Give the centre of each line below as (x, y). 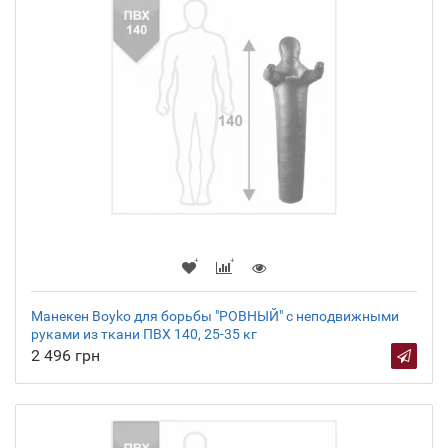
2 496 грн (65, 356)
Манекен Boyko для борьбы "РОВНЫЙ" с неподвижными (215, 316)
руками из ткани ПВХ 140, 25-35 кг (144, 334)
